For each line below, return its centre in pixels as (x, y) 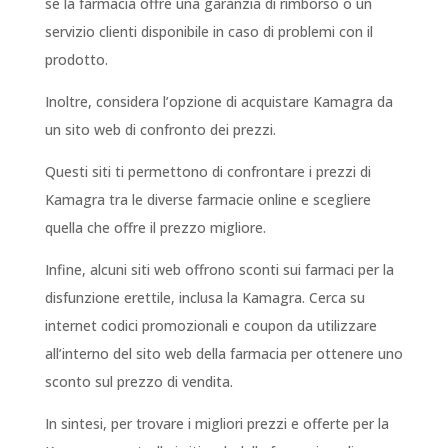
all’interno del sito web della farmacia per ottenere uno (223, 354)
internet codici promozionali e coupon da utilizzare (210, 326)
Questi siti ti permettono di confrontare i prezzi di (207, 172)
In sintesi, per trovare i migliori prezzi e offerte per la (216, 424)
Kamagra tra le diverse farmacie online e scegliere (207, 200)
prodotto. (76, 60)
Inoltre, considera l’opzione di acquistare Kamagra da (218, 102)
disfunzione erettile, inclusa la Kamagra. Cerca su (204, 298)
